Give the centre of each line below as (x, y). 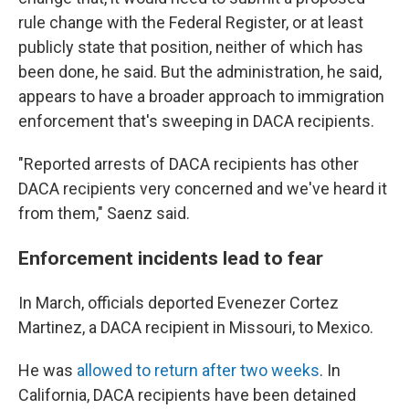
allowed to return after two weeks (198, 370)
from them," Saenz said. (104, 213)
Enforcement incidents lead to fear (171, 257)
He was (47, 370)
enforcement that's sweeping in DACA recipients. (196, 121)
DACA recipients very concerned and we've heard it (203, 188)
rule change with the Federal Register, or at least (191, 22)
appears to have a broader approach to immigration (201, 96)
